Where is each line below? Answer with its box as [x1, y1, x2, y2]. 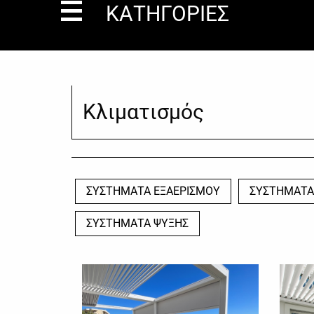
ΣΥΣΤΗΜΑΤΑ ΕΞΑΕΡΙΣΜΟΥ [86, 184, 220, 198]
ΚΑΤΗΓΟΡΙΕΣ [106, 1, 229, 27]
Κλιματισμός [83, 100, 205, 125]
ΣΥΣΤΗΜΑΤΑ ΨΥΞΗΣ [86, 216, 189, 230]
